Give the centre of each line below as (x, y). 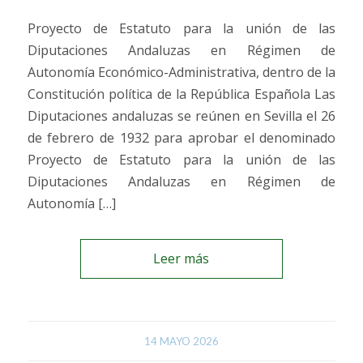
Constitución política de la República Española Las (181, 94)
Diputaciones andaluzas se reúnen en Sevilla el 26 (181, 115)
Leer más (181, 258)
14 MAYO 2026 (181, 341)
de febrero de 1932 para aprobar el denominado (181, 137)
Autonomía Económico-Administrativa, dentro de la (181, 72)
